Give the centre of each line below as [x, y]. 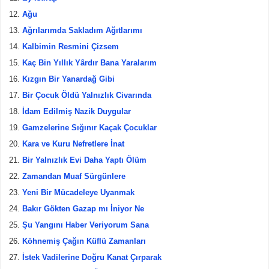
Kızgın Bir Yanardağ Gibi [69, 79]
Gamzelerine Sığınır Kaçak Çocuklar [90, 127]
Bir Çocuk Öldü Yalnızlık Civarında [87, 95]
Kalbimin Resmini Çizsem [71, 46]
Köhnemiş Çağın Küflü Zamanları [84, 241]
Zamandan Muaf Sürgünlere [74, 176]
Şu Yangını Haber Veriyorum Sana [86, 225]
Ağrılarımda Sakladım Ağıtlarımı [83, 30]
